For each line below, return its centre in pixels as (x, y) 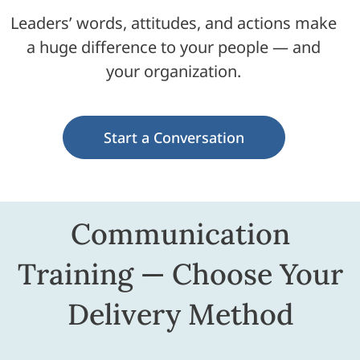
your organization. (174, 71)
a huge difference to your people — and (174, 47)
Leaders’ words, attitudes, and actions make (174, 23)
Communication (180, 234)
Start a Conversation (174, 137)
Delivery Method (180, 314)
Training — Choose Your (180, 274)
